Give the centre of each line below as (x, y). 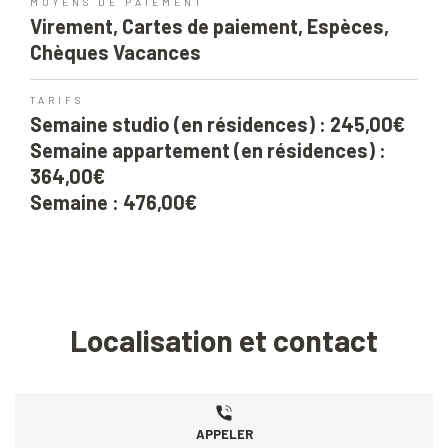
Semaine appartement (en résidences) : (208, 150)
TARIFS (57, 100)
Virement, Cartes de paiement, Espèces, (209, 26)
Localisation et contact (224, 340)
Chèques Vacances (115, 52)
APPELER (224, 433)
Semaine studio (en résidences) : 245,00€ (217, 124)
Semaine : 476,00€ (113, 202)
